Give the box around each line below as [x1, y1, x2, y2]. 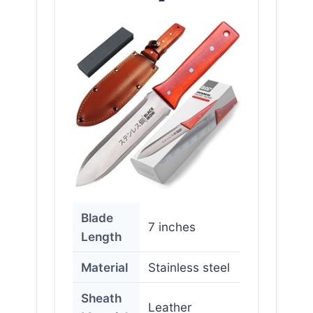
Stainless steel [148, 259, 230, 275]
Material [81, 259, 128, 275]
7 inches [148, 219, 196, 234]
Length [81, 228, 122, 244]
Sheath [81, 290, 122, 305]
